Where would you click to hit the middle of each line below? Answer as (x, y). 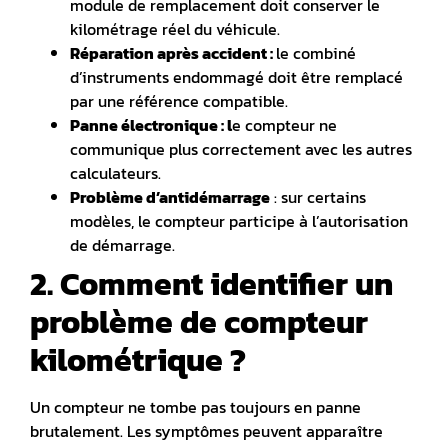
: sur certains (318, 196)
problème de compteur (199, 321)
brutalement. (78, 430)
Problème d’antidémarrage (170, 196)
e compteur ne (284, 124)
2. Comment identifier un (211, 283)
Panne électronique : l (151, 124)
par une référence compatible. (179, 100)
